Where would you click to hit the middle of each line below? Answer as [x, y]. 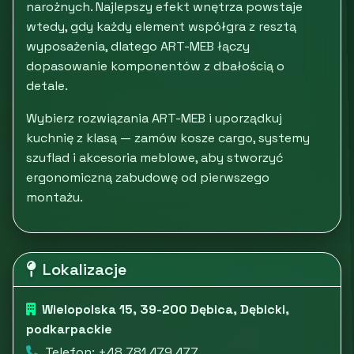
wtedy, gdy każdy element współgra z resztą [161, 26]
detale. [47, 86]
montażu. [55, 197]
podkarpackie [69, 329]
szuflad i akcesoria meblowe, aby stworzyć [155, 158]
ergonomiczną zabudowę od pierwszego [148, 177]
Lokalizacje [85, 269]
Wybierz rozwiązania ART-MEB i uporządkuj [154, 118]
